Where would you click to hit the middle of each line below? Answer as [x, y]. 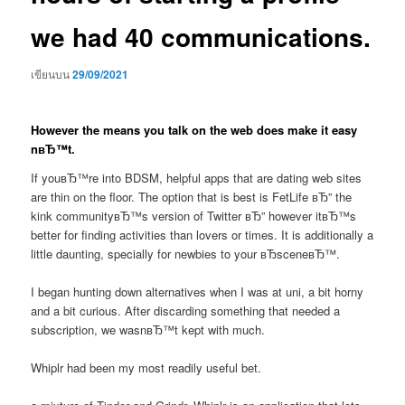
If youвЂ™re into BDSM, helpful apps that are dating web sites [197, 177]
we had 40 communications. [201, 36]
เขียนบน [52, 74]
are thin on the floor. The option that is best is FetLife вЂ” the [192, 196]
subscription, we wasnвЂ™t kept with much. [148, 329]
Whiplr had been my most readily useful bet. [146, 368]
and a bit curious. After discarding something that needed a [186, 310]
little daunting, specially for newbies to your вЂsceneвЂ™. [186, 253]
